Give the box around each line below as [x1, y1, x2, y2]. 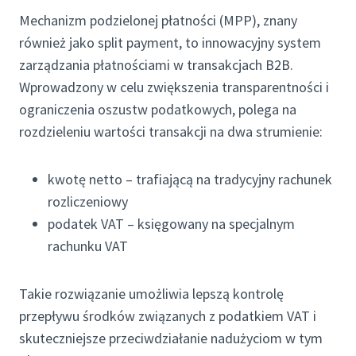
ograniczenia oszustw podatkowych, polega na [19, 100, 296, 119]
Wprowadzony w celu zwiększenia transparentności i [19, 78, 329, 97]
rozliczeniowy [48, 192, 128, 211]
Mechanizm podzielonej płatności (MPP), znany [19, 11, 297, 30]
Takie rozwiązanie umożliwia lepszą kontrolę [19, 284, 284, 304]
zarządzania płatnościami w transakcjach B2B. [19, 56, 293, 75]
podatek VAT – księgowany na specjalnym [48, 215, 295, 234]
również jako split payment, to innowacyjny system [19, 33, 321, 52]
